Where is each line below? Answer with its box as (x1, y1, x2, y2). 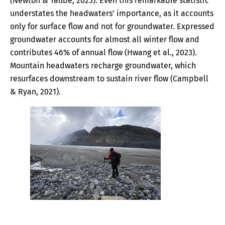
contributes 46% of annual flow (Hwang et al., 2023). (10, 48, 197, 58)
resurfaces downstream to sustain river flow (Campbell (10, 74, 208, 84)
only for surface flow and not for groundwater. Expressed (10, 22, 214, 32)
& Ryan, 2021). (10, 87, 65, 97)
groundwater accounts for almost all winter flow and (10, 35, 199, 45)
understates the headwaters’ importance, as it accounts (10, 9, 213, 19)
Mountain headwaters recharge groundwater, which (10, 61, 196, 71)
